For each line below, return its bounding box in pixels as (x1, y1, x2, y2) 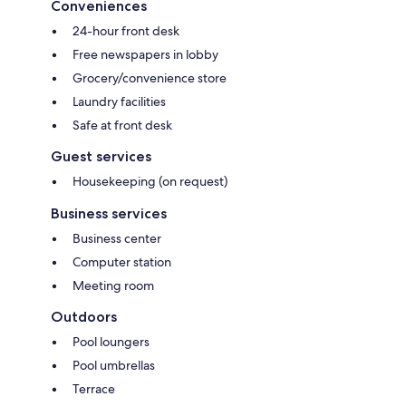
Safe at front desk (72, 116, 172, 133)
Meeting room (72, 276, 154, 294)
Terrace (72, 380, 115, 397)
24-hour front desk (72, 22, 179, 39)
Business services (51, 204, 167, 222)
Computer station (72, 253, 171, 270)
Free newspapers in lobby (72, 45, 218, 63)
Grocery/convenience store (72, 69, 227, 86)
